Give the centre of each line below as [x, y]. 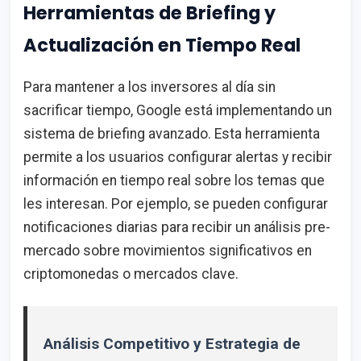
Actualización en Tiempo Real [162, 46]
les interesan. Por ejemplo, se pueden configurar [176, 203]
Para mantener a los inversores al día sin [149, 87]
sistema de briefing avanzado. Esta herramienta [172, 133]
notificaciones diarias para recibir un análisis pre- [177, 227]
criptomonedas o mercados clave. [131, 274]
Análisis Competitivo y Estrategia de [172, 343]
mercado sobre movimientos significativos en [168, 250]
